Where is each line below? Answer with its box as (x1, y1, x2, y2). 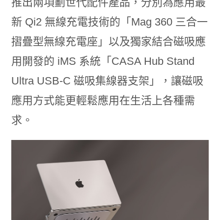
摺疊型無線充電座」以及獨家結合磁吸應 (11, 35, 206, 48)
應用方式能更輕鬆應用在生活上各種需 (11, 94, 195, 107)
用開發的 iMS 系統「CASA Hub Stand (11, 55, 194, 67)
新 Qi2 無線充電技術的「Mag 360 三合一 (11, 16, 208, 28)
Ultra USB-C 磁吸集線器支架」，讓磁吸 (11, 75, 203, 87)
